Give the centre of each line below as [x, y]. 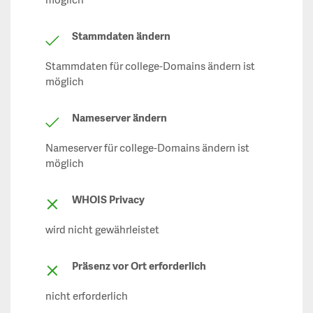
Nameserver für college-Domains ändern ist [147, 149]
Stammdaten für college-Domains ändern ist [150, 67]
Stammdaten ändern [121, 37]
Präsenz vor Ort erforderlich [139, 267]
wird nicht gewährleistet [102, 231]
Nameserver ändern [119, 119]
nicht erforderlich [87, 297]
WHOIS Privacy [108, 201]
